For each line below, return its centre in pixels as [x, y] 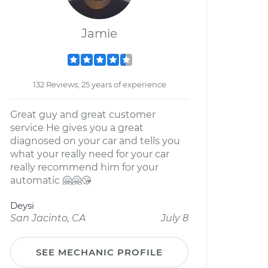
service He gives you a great [77, 128]
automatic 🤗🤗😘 [51, 180]
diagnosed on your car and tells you [95, 141]
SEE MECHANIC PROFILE [99, 252]
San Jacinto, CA [48, 218]
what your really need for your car [90, 154]
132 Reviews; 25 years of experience [99, 84]
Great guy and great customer [83, 115]
